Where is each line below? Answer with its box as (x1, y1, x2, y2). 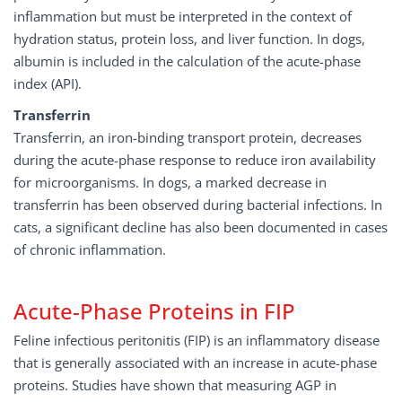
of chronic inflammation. (13, 240, 166, 258)
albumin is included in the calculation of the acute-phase (13, 52, 361, 70)
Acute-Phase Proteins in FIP (13, 296, 295, 326)
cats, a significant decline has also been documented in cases (13, 218, 388, 236)
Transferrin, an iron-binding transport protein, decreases (13, 128, 362, 146)
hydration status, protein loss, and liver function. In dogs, (13, 30, 365, 48)
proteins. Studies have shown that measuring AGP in (13, 376, 336, 394)
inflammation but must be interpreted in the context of (13, 7, 352, 25)
